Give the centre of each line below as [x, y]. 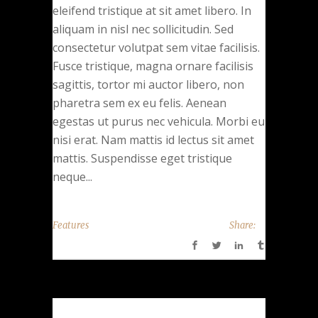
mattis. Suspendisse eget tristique [142, 158]
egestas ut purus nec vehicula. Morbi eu [159, 121]
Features [71, 225]
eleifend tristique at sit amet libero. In [152, 10]
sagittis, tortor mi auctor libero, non [148, 84]
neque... [72, 176]
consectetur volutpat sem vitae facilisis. [156, 47]
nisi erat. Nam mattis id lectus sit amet [153, 139]
